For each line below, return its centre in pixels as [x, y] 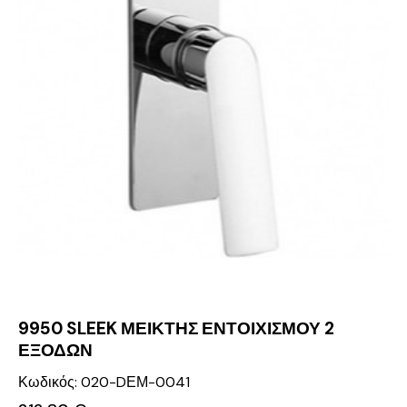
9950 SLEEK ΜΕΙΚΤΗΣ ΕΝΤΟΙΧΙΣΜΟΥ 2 [176, 328]
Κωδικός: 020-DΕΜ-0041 [104, 382]
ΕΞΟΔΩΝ [55, 350]
